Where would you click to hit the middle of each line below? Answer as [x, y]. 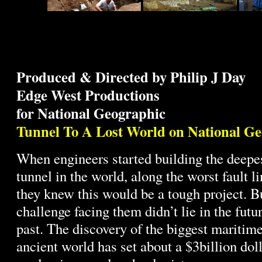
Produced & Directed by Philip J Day [131, 77]
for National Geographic [91, 113]
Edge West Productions [88, 95]
